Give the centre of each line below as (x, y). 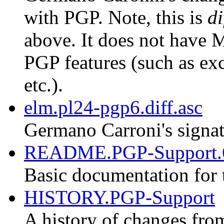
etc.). (43, 85)
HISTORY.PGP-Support (119, 197)
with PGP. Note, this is (116, 17)
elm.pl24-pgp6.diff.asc (113, 107)
